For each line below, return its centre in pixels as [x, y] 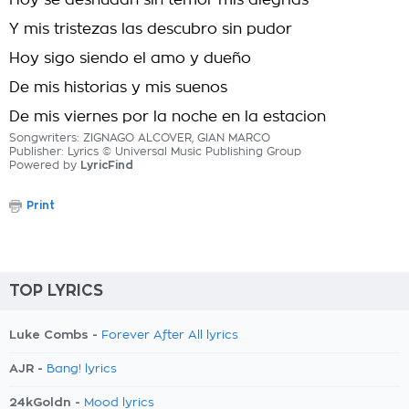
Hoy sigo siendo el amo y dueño [130, 58]
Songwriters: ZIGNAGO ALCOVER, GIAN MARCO [140, 138]
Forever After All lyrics [170, 336]
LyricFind [107, 165]
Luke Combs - [55, 335]
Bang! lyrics [82, 369]
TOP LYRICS [56, 291]
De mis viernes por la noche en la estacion [168, 117]
